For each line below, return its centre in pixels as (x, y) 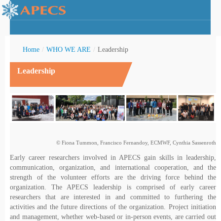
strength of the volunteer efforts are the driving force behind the (113, 177)
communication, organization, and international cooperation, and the (113, 167)
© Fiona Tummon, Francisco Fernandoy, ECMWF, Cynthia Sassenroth (136, 143)
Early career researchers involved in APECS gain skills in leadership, (113, 157)
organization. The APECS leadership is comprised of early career (113, 187)
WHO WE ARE (69, 50)
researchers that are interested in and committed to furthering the (113, 197)
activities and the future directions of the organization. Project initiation (113, 207)
